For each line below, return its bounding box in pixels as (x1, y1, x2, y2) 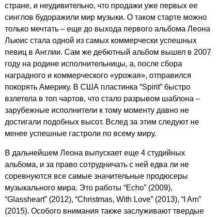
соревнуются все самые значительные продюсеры (5, 172, 188, 180)
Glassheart (7, 195, 45, 203)
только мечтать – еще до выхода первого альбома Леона (5, 25, 210, 33)
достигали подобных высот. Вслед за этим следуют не (5, 118, 199, 126)
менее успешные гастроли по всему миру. (5, 129, 156, 138)
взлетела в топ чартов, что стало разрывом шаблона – (5, 94, 200, 103)
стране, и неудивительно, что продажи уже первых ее (5, 1, 198, 10)
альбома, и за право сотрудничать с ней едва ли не (5, 160, 189, 169)
